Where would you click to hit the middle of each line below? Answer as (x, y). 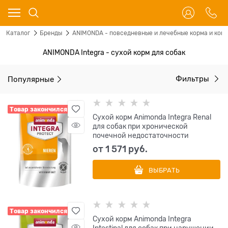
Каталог (18, 33)
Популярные (31, 79)
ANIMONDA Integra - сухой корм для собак (114, 52)
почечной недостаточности (141, 135)
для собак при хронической (140, 126)
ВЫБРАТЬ (164, 170)
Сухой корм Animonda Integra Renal (152, 117)
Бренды (51, 33)
